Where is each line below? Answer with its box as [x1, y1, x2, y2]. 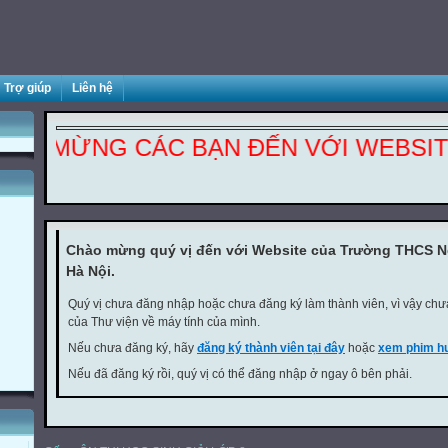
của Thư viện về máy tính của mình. [68, 315, 260, 329]
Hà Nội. [66, 263, 115, 279]
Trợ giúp [4, 81, 51, 95]
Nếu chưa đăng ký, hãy [68, 341, 197, 355]
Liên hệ [72, 81, 113, 95]
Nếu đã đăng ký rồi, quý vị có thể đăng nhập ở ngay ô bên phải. [68, 367, 412, 381]
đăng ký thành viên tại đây [197, 341, 345, 355]
